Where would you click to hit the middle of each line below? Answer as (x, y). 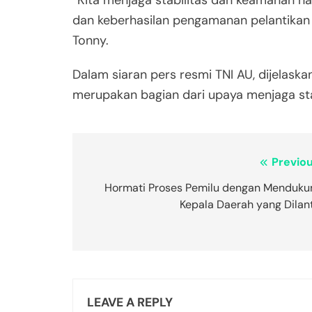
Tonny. (91, 41)
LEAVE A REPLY (130, 303)
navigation (129, 191)
